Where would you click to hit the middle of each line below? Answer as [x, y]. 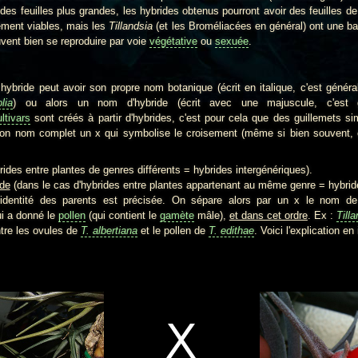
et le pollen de [174, 230]
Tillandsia [131, 26]
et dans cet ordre [268, 215]
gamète [177, 215]
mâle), [211, 215]
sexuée [232, 41]
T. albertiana [109, 230]
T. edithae [231, 230]
